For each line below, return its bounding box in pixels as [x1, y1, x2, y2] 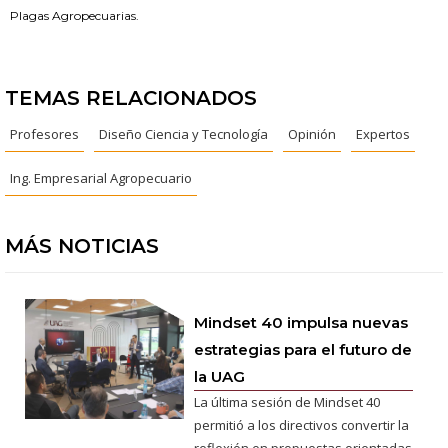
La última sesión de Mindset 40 [194, 393, 381, 412]
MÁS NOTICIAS [5, 234, 159, 259]
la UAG [194, 367, 246, 387]
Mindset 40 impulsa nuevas [194, 313, 409, 333]
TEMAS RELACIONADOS [5, 86, 257, 111]
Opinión [288, 125, 336, 144]
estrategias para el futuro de [194, 340, 413, 360]
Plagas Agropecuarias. [10, 8, 139, 24]
